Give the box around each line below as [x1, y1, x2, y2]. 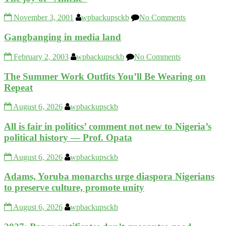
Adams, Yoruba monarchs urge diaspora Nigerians [4, 171, 214, 182]
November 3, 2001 [14, 13, 74, 22]
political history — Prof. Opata [4, 132, 132, 143]
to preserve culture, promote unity [4, 182, 144, 193]
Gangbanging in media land [4, 32, 121, 43]
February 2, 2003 [14, 52, 69, 61]
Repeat [4, 82, 33, 93]
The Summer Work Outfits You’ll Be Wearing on [4, 71, 206, 82]
